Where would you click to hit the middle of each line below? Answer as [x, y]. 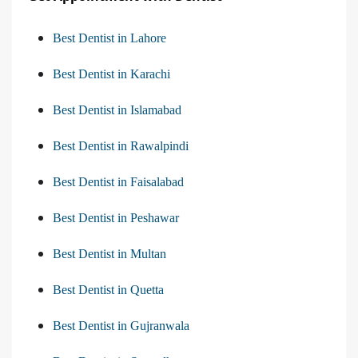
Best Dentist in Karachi [111, 74]
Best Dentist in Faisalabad [118, 182]
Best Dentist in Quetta [108, 290]
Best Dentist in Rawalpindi [121, 146]
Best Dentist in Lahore [109, 38]
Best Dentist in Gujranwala [121, 326]
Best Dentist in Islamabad [117, 110]
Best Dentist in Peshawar [116, 218]
